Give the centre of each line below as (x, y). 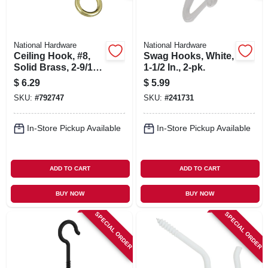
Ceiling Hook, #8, (52, 56)
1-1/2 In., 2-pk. (174, 67)
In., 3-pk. (32, 78)
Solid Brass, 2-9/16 (56, 67)
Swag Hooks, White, (188, 56)
